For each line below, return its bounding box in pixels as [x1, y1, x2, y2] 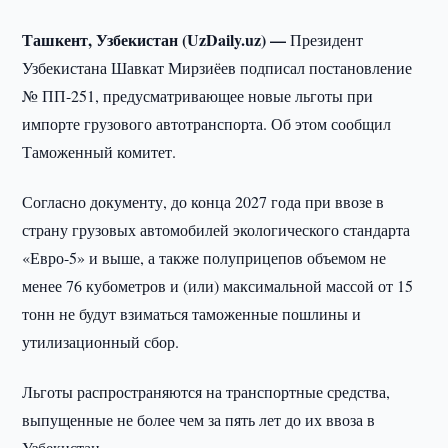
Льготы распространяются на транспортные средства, [22, 381, 391, 402]
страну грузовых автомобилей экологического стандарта [22, 219, 411, 240]
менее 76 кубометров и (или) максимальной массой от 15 [22, 275, 414, 296]
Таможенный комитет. [22, 141, 177, 162]
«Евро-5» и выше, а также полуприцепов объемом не [22, 247, 387, 268]
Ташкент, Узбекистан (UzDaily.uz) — [22, 28, 291, 51]
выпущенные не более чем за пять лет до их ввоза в [22, 409, 376, 430]
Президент [290, 29, 364, 50]
